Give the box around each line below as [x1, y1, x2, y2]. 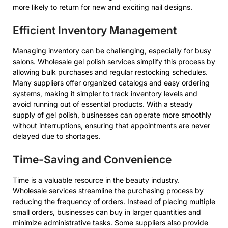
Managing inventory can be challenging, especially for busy [13, 46, 211, 55]
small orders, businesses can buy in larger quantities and [13, 208, 201, 216]
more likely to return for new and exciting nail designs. [13, 3, 192, 11]
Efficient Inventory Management [13, 24, 177, 37]
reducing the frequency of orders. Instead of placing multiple [13, 197, 215, 206]
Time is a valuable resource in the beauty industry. [13, 176, 180, 184]
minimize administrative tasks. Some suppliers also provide [13, 218, 208, 227]
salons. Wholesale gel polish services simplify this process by [13, 57, 215, 66]
